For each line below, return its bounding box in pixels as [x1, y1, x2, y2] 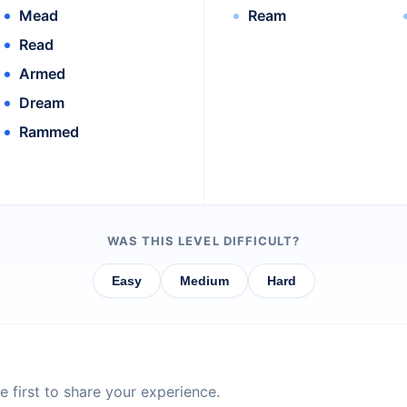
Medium [179, 273, 229, 289]
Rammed [18, 123, 79, 142]
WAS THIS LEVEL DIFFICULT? [107, 233, 300, 249]
